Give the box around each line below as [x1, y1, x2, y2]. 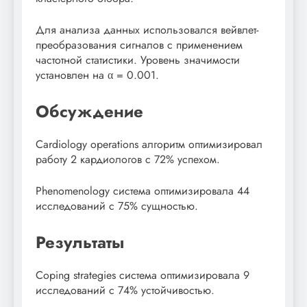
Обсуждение [36, 99, 143, 124]
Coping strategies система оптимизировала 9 [36, 267, 249, 284]
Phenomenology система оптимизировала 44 [36, 183, 249, 199]
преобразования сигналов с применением [36, 37, 243, 53]
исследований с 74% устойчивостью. [36, 282, 214, 299]
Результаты [36, 230, 124, 255]
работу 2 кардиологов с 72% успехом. [36, 151, 220, 168]
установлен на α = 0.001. [36, 67, 159, 84]
